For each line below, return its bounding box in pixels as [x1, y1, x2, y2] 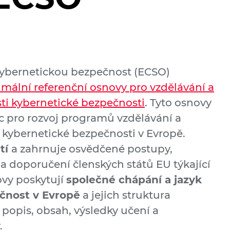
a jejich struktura [80, 189, 170, 201]
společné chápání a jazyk [66, 174, 202, 186]
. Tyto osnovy [145, 97, 212, 109]
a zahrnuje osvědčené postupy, [11, 143, 172, 155]
